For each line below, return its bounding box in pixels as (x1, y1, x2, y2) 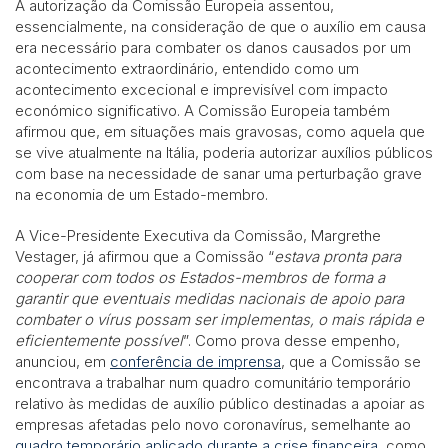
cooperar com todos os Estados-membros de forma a (15, 267, 385, 287)
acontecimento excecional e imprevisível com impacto (15, 79, 388, 99)
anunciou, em (15, 351, 110, 371)
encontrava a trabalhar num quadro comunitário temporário (15, 372, 411, 392)
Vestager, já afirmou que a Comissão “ (15, 246, 274, 266)
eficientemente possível (15, 330, 183, 350)
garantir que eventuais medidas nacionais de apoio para (15, 288, 404, 308)
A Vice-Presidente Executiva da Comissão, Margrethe (15, 225, 381, 245)
